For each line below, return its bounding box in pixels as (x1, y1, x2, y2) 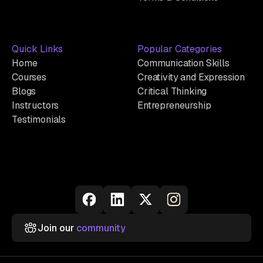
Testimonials (12, 113, 66, 126)
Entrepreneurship (137, 99, 211, 112)
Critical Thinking (137, 85, 207, 98)
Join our (38, 221, 76, 234)
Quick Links (12, 43, 63, 56)
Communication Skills (137, 57, 230, 70)
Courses (12, 71, 46, 84)
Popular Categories (137, 43, 222, 56)
